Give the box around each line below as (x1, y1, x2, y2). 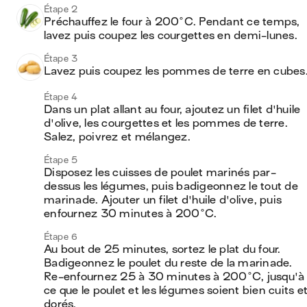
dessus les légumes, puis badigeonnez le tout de (44, 180, 298, 193)
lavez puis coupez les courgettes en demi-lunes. (44, 29, 297, 42)
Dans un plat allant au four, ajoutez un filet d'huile (44, 103, 301, 116)
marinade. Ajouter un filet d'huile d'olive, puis (44, 194, 282, 206)
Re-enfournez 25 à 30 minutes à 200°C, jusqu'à (44, 271, 305, 283)
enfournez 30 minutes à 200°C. (44, 208, 217, 220)
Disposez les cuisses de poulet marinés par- (44, 167, 276, 179)
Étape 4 (44, 92, 78, 102)
